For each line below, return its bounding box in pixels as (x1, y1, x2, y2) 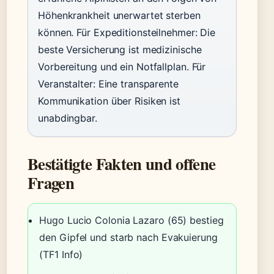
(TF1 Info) (39, 248, 83, 261)
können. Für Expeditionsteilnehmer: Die (38, 26, 216, 39)
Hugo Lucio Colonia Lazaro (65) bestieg (39, 213, 224, 226)
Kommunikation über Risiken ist (38, 95, 180, 108)
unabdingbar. (38, 112, 97, 125)
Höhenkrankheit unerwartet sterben (38, 9, 201, 22)
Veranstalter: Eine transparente (38, 78, 179, 91)
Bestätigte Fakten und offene (28, 152, 216, 176)
